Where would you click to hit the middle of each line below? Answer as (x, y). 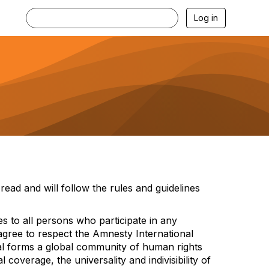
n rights (185, 247)
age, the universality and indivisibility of (123, 260)
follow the (84, 188)
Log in (206, 18)
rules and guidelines (155, 188)
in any (163, 220)
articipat (123, 220)
